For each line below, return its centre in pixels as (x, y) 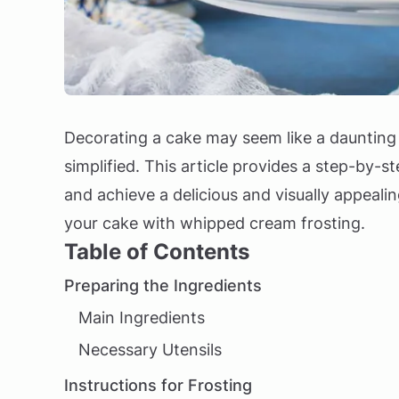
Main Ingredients (142, 318)
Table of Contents (157, 252)
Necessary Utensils (150, 350)
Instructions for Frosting (158, 385)
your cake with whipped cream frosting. (215, 223)
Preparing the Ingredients (163, 285)
